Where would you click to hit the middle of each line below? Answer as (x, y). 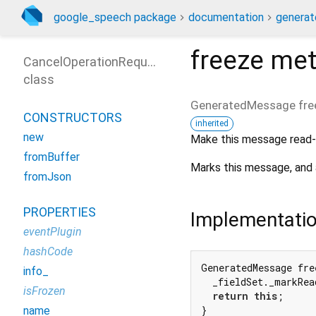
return (230, 296)
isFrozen (44, 291)
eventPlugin (53, 232)
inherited (212, 123)
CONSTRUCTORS (73, 117)
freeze (227, 60)
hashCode (48, 251)
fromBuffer (51, 157)
